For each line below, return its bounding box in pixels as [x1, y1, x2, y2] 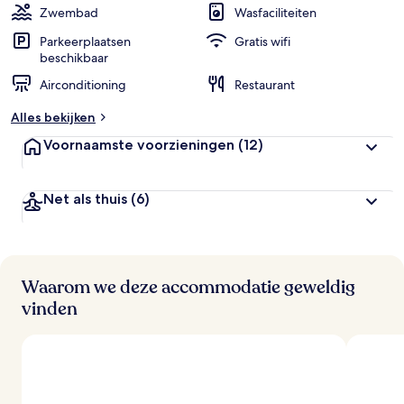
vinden [22, 297, 78, 321]
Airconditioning [40, 77, 126, 93]
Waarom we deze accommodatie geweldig [22, 275, 355, 299]
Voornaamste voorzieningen [43, 136, 238, 153]
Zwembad [40, 5, 98, 21]
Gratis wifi [234, 33, 290, 50]
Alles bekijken [11, 109, 96, 125]
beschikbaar [40, 50, 108, 66]
